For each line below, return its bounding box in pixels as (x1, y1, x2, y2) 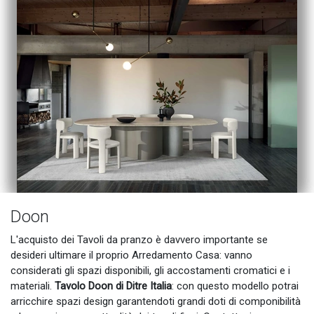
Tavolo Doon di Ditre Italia (55, 280, 172, 293)
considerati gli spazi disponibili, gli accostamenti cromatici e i (11, 264, 290, 278)
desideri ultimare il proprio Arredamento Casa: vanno (11, 249, 252, 262)
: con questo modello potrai (172, 280, 299, 293)
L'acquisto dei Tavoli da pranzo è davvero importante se (11, 233, 268, 247)
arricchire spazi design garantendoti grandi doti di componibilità (11, 295, 301, 308)
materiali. (11, 280, 55, 293)
